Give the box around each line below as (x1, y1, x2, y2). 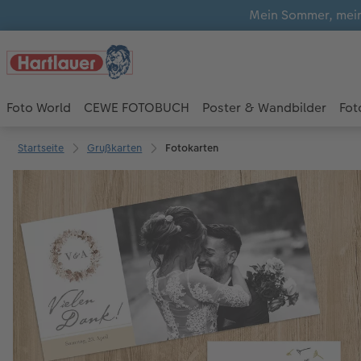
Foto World (6, 98, 71, 118)
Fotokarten (164, 139, 218, 156)
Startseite (18, 139, 64, 156)
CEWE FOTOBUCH (84, 98, 189, 118)
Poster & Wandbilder (202, 98, 326, 118)
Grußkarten (87, 139, 143, 156)
